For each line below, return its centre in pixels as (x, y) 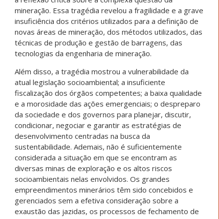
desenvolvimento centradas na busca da (82, 136)
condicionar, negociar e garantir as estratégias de (98, 125)
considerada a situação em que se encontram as (96, 158)
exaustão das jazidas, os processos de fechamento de (107, 211)
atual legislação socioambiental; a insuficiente (90, 82)
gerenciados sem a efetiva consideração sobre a (97, 201)
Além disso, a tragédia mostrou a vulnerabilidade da (102, 72)
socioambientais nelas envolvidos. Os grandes (92, 179)
